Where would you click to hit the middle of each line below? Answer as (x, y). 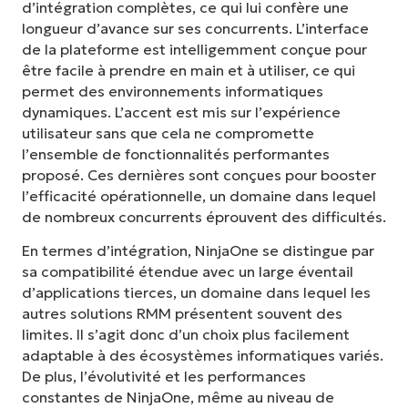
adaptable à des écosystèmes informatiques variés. (203, 356)
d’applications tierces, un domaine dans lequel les (196, 293)
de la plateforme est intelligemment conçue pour (194, 49)
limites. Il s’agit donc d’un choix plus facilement (186, 335)
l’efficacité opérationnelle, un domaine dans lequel (199, 196)
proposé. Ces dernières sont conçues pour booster (199, 175)
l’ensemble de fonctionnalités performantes (176, 154)
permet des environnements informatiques (173, 91)
